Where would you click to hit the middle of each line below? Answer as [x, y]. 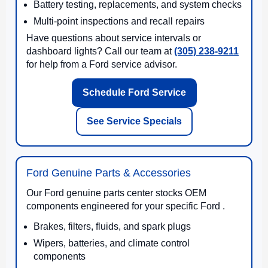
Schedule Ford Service [134, 92]
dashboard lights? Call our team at [100, 51]
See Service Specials [134, 121]
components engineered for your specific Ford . [126, 206]
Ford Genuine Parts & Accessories [109, 173]
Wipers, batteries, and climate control [112, 243]
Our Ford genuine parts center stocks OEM [116, 193]
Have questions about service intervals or [114, 38]
